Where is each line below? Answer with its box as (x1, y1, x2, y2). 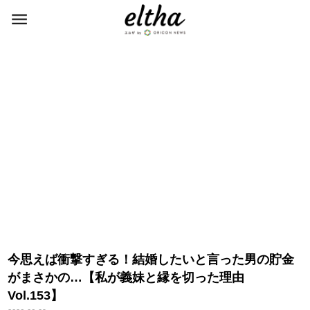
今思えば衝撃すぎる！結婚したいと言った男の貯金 (8, 253, 295, 266)
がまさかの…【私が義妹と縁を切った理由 (8, 271, 245, 284)
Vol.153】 (8, 289, 64, 302)
